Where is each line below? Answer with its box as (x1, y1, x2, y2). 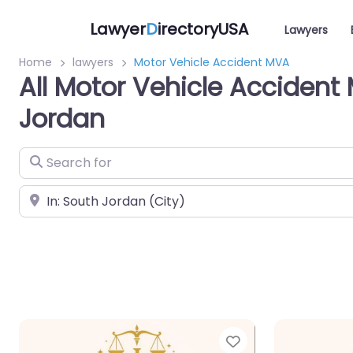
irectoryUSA (158, 17, 248, 40)
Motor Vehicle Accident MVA (134, 54, 289, 70)
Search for (18, 148, 84, 166)
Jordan (19, 101, 105, 136)
